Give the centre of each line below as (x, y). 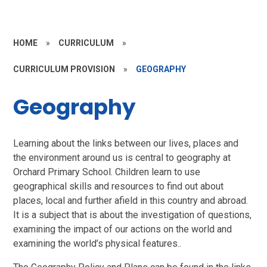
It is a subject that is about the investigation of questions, (133, 215)
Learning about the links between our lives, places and (126, 143)
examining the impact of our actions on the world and (123, 229)
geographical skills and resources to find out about (119, 186)
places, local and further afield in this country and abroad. (131, 200)
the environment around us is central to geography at (122, 157)
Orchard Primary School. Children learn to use (107, 172)
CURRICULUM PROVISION (64, 69)
